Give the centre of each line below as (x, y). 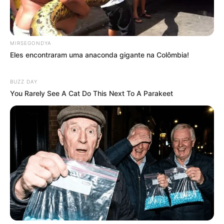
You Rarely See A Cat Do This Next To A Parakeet (91, 93)
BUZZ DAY (24, 82)
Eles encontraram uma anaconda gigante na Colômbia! (99, 55)
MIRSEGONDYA (31, 43)
